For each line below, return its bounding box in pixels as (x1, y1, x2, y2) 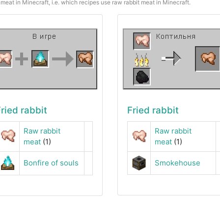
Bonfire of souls (24, 158, 79, 167)
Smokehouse (154, 158, 200, 167)
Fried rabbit (127, 104, 179, 116)
